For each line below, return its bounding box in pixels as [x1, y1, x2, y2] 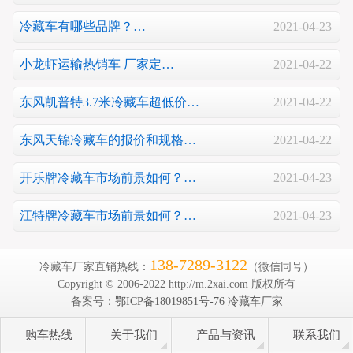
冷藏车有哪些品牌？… [20, 19, 146, 33]
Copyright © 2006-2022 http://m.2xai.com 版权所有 [58, 278, 295, 291]
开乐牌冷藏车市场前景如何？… [20, 170, 196, 184]
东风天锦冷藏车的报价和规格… [20, 132, 196, 147]
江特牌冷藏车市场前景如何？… [20, 208, 196, 222]
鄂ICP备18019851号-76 [114, 295, 225, 308]
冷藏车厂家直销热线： [39, 261, 150, 273]
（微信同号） [247, 261, 314, 273]
